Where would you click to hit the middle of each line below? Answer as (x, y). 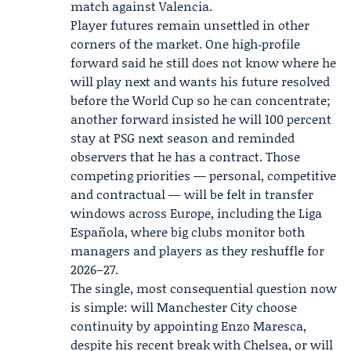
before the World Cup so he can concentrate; (201, 100)
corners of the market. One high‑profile (185, 43)
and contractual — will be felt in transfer (192, 194)
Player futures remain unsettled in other (190, 25)
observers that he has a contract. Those (185, 156)
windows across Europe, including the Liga (196, 213)
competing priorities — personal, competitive (203, 175)
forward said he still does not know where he (203, 62)
